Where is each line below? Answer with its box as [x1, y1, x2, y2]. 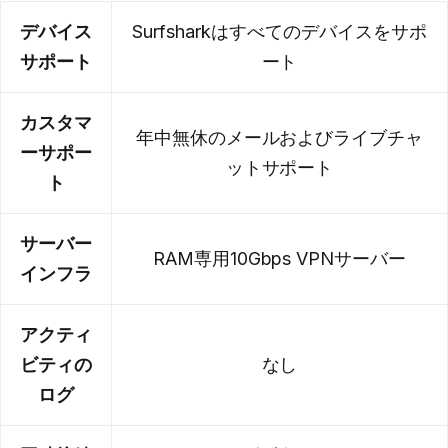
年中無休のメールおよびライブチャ [135, 126, 424, 148]
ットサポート [225, 156, 334, 178]
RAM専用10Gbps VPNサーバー [152, 247, 407, 269]
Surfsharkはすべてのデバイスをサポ [132, 20, 427, 42]
